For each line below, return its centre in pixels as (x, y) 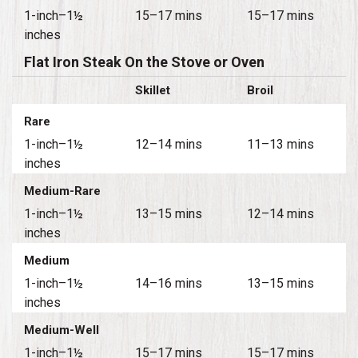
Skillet (153, 90)
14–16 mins (169, 283)
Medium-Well (62, 330)
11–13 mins (280, 144)
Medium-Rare (62, 191)
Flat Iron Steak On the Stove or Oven (144, 62)
